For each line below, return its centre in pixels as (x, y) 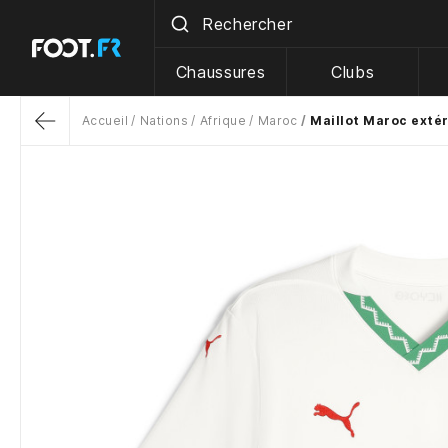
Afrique (223, 120)
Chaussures (220, 72)
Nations (164, 120)
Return (63, 140)
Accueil (105, 120)
